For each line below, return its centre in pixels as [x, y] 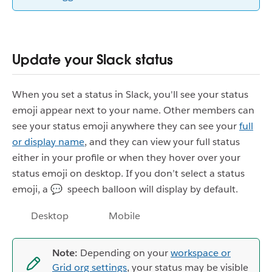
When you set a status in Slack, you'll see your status [130, 95]
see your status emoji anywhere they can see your [126, 126]
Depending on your [124, 253]
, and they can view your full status [162, 142]
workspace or [201, 253]
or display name [48, 142]
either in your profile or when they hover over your [126, 158]
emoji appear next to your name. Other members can [133, 110]
